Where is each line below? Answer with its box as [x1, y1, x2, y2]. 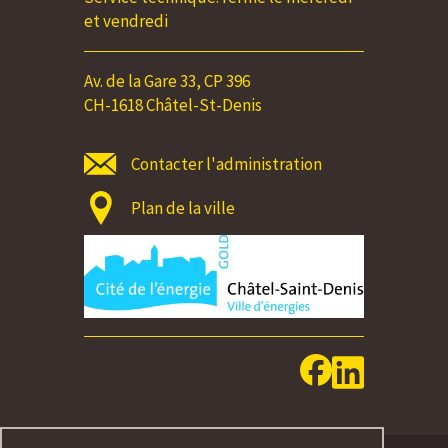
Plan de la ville [131, 197, 235, 220]
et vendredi [84, 10, 168, 33]
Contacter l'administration [131, 153, 322, 176]
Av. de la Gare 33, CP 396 [84, 70, 250, 93]
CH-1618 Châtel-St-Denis [84, 94, 262, 117]
